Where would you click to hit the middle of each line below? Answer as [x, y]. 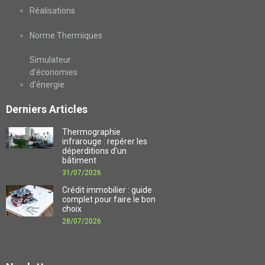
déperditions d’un [94, 151]
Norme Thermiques [66, 35]
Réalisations [52, 10]
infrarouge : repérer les [105, 141]
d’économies [54, 72]
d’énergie [47, 84]
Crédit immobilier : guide [107, 190]
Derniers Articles [47, 109]
